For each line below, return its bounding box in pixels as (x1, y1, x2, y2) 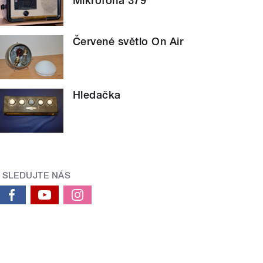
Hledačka (73, 88, 121, 101)
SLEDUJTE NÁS (2, 170, 71, 181)
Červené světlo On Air (73, 35, 184, 48)
